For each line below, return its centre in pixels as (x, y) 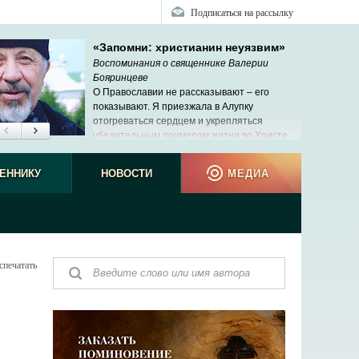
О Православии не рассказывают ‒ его (181, 92)
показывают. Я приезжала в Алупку (173, 107)
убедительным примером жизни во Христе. (192, 135)
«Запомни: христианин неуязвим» (189, 47)
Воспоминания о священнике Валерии (181, 63)
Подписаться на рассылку (242, 12)
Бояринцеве (121, 78)
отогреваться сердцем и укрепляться (178, 121)
